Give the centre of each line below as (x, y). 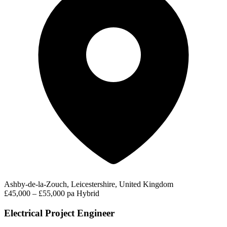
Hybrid (88, 194)
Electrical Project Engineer (59, 213)
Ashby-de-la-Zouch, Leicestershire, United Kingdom (89, 184)
